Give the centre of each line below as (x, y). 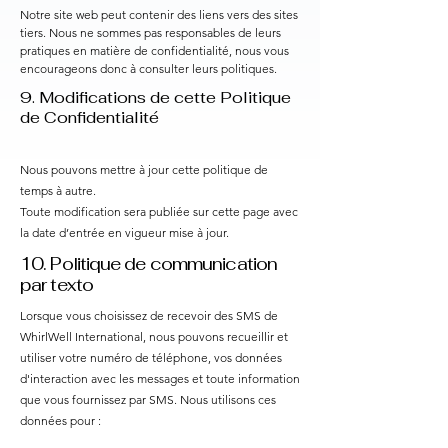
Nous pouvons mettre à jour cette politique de (144, 169)
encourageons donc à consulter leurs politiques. (148, 68)
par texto (56, 284)
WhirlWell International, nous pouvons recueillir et (154, 336)
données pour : (60, 420)
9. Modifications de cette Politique (155, 97)
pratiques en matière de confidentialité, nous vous (154, 50)
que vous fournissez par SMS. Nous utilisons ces (148, 399)
